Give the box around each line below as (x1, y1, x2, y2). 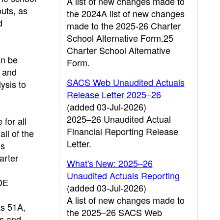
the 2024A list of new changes (66, 7, 185, 20)
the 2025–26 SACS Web (66, 206, 162, 219)
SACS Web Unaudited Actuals (66, 76, 185, 88)
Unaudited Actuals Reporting (66, 169, 180, 182)
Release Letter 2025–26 (66, 88, 161, 101)
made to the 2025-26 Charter (66, 19, 181, 32)
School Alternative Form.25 (66, 31, 173, 44)
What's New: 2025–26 (66, 157, 153, 169)
